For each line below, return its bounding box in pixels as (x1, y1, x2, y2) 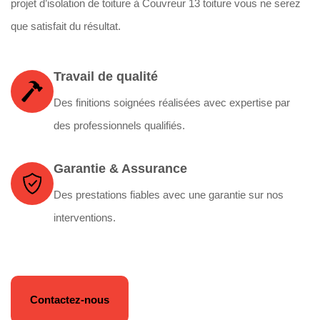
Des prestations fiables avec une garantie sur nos (54, 189, 284, 201)
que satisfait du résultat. (11, 20, 121, 32)
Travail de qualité (54, 69, 158, 84)
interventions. (54, 211, 116, 224)
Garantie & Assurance (54, 161, 187, 176)
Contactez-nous (30, 294, 109, 306)
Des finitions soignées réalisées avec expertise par (54, 96, 290, 109)
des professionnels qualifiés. (54, 119, 185, 131)
